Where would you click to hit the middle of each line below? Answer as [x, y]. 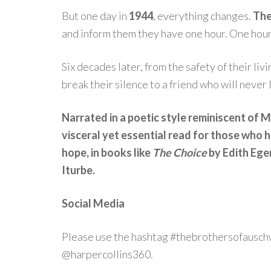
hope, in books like [107, 152]
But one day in [95, 16]
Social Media [93, 203]
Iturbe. [78, 170]
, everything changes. [203, 16]
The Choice [180, 152]
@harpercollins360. [107, 254]
